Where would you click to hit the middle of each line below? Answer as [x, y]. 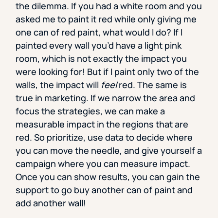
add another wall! [51, 203]
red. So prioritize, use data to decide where [104, 137]
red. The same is [152, 85]
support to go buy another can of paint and [104, 190]
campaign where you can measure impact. [103, 164]
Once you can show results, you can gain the [108, 177]
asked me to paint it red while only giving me [106, 19]
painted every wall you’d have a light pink [99, 45]
